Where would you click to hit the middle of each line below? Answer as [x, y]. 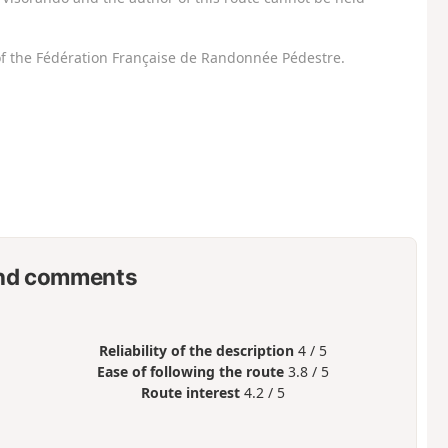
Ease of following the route [191, 371]
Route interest [191, 392]
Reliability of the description [197, 350]
